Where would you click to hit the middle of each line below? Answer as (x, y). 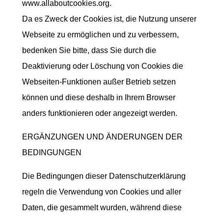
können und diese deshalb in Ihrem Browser (98, 97)
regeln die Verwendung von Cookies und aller (101, 192)
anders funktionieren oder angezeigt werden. (99, 113)
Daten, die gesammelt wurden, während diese (102, 207)
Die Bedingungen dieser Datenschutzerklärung (104, 176)
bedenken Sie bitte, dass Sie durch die (89, 50)
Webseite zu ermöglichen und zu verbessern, (100, 35)
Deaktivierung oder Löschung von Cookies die (102, 66)
